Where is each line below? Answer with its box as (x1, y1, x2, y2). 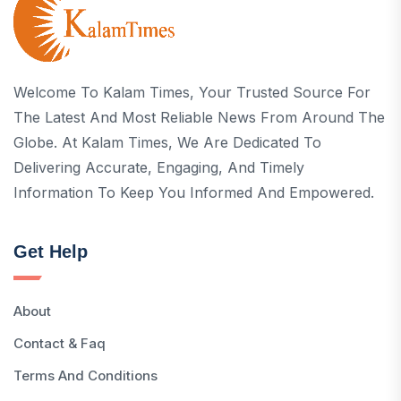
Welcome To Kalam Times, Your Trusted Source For (13, 82, 371, 101)
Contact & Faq (13, 334, 106, 352)
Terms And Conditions (13, 366, 158, 384)
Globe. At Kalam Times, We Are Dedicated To (13, 132, 321, 151)
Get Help (13, 241, 88, 261)
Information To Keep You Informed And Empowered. (13, 183, 374, 201)
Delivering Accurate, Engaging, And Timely (13, 158, 304, 176)
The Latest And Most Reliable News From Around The (13, 107, 385, 126)
